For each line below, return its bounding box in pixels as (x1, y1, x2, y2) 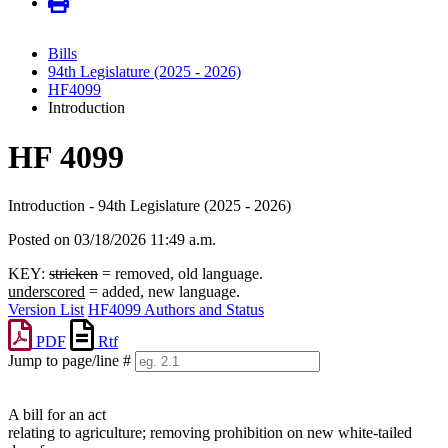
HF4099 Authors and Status (88, 301, 264, 319)
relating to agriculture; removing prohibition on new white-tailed (8, 424, 412, 442)
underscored (8, 283, 85, 301)
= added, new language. (85, 283, 240, 301)
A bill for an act (8, 406, 106, 424)
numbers (7, 389, 61, 407)
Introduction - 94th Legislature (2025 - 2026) (8, 197, 291, 215)
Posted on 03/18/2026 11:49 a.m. (8, 231, 216, 249)
